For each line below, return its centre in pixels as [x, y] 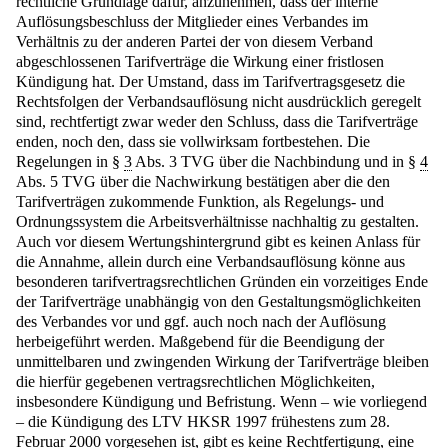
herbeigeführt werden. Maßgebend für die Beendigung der [200, 341]
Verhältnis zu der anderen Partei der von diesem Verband [194, 41]
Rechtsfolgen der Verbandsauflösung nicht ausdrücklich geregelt [218, 101]
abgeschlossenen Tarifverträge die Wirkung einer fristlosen [200, 61]
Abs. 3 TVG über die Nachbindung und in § [276, 161]
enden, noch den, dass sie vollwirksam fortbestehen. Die [193, 141]
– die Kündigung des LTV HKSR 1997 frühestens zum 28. [203, 421]
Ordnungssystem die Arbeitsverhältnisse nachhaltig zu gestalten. [217, 221]
